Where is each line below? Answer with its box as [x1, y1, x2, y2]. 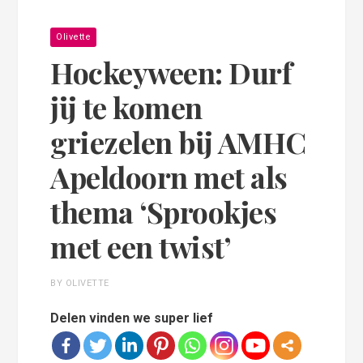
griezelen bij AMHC [50, 122, 306, 162]
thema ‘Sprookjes [50, 192, 277, 232]
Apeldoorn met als [50, 157, 288, 197]
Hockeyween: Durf [50, 53, 293, 92]
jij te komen [50, 88, 203, 127]
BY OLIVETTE [50, 278, 109, 289]
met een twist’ [50, 227, 231, 267]
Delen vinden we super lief [50, 310, 214, 327]
